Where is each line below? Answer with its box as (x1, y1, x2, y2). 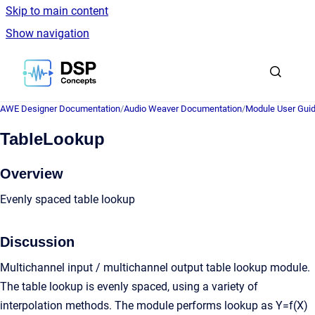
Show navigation (6, 27, 89, 40)
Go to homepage (96, 57, 179, 70)
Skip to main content (6, 4, 108, 18)
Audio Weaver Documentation (124, 103, 242, 114)
